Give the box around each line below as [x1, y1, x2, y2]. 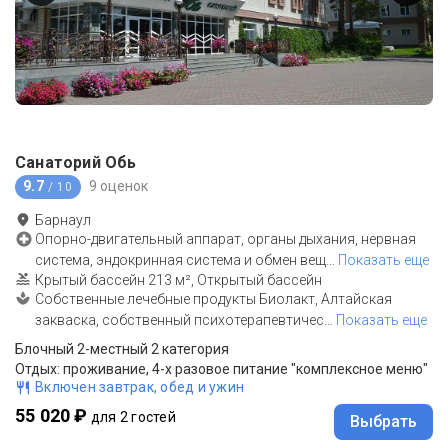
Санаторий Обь [15, 152, 137, 172]
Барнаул [35, 211, 91, 228]
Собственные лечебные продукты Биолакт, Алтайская [35, 290, 392, 307]
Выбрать [350, 411, 417, 431]
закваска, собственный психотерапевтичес [35, 311, 324, 328]
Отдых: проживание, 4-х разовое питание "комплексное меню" [15, 360, 428, 377]
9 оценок [88, 178, 148, 195]
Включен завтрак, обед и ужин [35, 378, 244, 395]
